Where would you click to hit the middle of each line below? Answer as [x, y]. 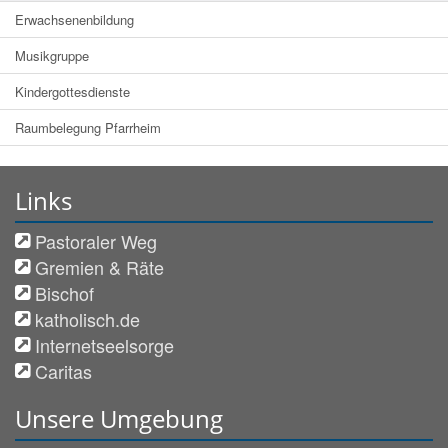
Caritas [63, 371]
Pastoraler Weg [96, 241]
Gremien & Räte [99, 267]
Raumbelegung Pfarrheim [88, 128]
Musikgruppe [52, 56]
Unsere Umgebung [119, 419]
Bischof [64, 293]
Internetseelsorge [104, 345]
